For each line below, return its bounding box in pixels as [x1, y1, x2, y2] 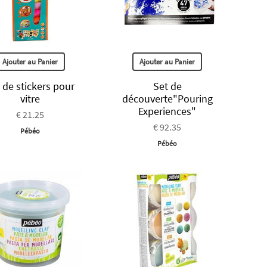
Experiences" [138, 104, 197, 119]
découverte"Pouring [122, 92, 213, 106]
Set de [153, 79, 182, 94]
